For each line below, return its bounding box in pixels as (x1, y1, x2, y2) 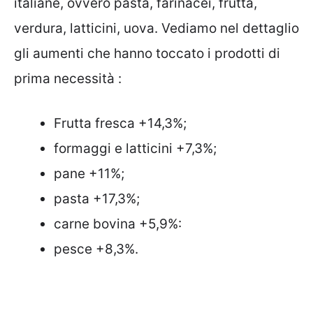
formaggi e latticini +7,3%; (54, 140, 217, 157)
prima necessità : (14, 70, 122, 87)
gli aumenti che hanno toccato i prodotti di (14, 45, 280, 61)
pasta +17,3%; (54, 191, 140, 208)
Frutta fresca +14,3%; (54, 115, 187, 132)
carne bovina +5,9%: (54, 216, 182, 233)
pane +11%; (54, 166, 124, 182)
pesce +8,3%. (54, 241, 138, 258)
